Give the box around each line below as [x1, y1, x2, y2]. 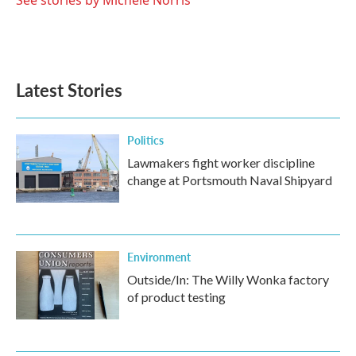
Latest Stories [16, 77, 122, 103]
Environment [127, 249, 191, 265]
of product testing [127, 289, 226, 304]
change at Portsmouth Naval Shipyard [127, 172, 332, 188]
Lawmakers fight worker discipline [127, 155, 315, 170]
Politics [127, 132, 164, 148]
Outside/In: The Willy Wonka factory [127, 272, 329, 287]
